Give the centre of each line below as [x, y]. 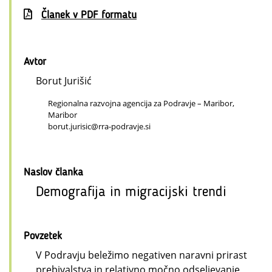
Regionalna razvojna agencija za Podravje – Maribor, [141, 103]
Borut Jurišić [64, 81]
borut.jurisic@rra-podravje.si [99, 126]
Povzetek [43, 236]
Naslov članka [53, 172]
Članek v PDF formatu [89, 15]
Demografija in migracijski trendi [131, 192]
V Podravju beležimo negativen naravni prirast [141, 255]
